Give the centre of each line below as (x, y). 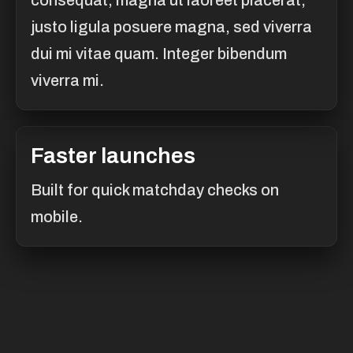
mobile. (57, 217)
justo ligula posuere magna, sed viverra (171, 27)
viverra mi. (67, 81)
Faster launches (113, 156)
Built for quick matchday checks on (155, 190)
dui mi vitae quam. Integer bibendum (159, 54)
